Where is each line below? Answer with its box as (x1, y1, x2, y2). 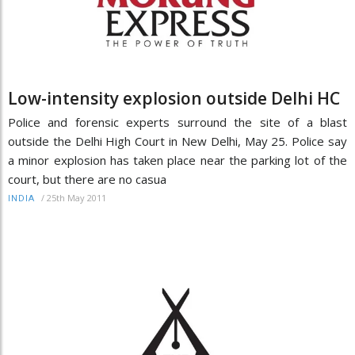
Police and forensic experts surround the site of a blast (8, 114, 347, 131)
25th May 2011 (47, 192, 106, 204)
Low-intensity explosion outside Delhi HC (8, 87, 340, 110)
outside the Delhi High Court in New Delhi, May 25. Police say (8, 133, 347, 150)
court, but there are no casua (8, 171, 166, 188)
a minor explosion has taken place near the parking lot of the (8, 152, 347, 169)
